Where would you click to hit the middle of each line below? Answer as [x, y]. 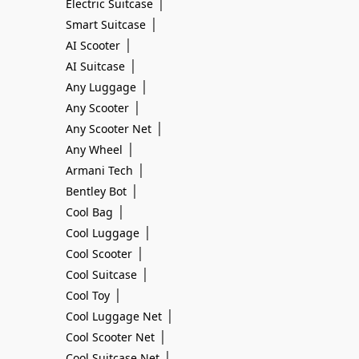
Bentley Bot [96, 191]
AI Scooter [93, 45]
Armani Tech [99, 170]
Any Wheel [94, 149]
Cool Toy [88, 295]
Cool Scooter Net [110, 337]
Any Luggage [101, 87]
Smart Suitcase [106, 24]
